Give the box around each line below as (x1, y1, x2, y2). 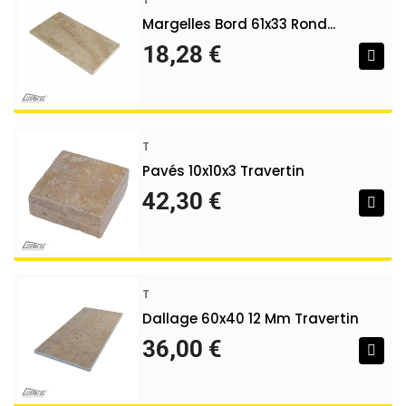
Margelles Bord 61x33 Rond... (142, 14, 336, 34)
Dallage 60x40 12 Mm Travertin (142, 308, 360, 328)
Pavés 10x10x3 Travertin (142, 161, 305, 181)
